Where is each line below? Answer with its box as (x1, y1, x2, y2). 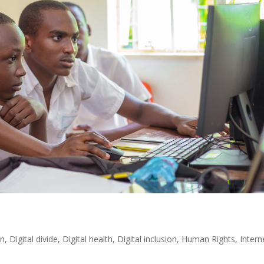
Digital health (62, 233, 113, 245)
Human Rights (181, 233, 236, 245)
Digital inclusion (117, 233, 177, 245)
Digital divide (9, 233, 58, 245)
